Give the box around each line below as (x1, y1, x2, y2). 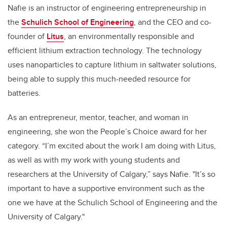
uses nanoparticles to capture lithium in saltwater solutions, (8, 58, 216, 70)
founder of (8, 30, 47, 42)
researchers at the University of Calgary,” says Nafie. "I (8, 168, 197, 180)
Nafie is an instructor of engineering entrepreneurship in (8, 2, 206, 14)
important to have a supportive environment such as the (8, 182, 205, 194)
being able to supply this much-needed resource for (8, 72, 191, 85)
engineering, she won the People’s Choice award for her (8, 125, 207, 137)
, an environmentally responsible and (64, 30, 194, 42)
